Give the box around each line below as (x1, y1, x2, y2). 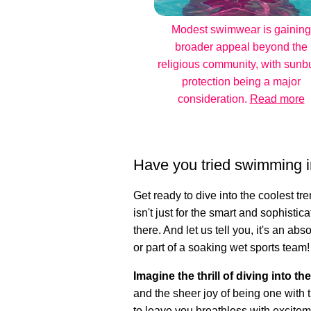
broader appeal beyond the (174, 41, 308, 53)
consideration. (177, 93, 250, 105)
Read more (249, 93, 305, 105)
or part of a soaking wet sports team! (133, 242, 310, 253)
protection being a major (181, 76, 301, 87)
